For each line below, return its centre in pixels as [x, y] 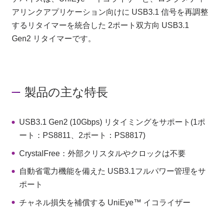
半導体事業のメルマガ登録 [82, 102]
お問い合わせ [82, 27]
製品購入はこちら [82, 65]
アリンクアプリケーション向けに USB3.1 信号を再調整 [110, 12]
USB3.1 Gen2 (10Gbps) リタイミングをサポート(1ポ [112, 122]
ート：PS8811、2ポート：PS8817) [82, 136]
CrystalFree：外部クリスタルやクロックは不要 [103, 153]
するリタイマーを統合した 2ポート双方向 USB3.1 [100, 26]
